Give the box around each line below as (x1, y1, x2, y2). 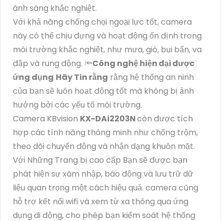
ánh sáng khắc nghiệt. (13, 2, 97, 14)
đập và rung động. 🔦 (13, 58, 92, 70)
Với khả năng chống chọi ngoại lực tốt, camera (13, 16, 192, 28)
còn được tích (137, 113, 193, 125)
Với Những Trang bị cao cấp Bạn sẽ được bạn (13, 154, 187, 166)
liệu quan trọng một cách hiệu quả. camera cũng (13, 182, 198, 194)
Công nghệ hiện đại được (92, 58, 194, 70)
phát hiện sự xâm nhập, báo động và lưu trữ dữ (13, 168, 193, 180)
